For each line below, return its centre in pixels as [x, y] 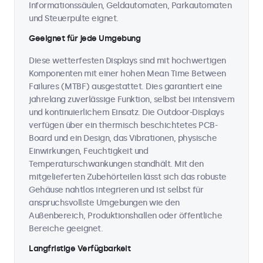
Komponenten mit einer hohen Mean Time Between [127, 74]
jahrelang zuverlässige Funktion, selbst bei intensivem [131, 100]
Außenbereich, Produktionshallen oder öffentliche [125, 216]
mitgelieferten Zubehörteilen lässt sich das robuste [128, 177]
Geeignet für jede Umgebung [85, 38]
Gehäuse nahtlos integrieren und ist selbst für [116, 190]
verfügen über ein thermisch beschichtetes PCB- [123, 125]
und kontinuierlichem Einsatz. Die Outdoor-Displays [126, 112]
